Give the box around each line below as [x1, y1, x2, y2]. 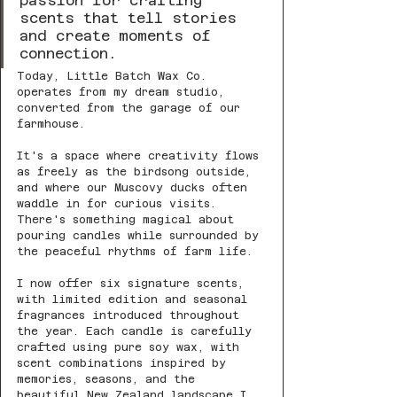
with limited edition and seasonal [17, 293, 254, 307]
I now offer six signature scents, [17, 277, 251, 291]
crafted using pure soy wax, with [17, 341, 246, 354]
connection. [19, 45, 117, 63]
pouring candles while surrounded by [17, 230, 266, 243]
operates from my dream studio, [17, 86, 231, 99]
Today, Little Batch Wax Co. [17, 70, 214, 83]
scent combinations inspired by [17, 357, 233, 370]
